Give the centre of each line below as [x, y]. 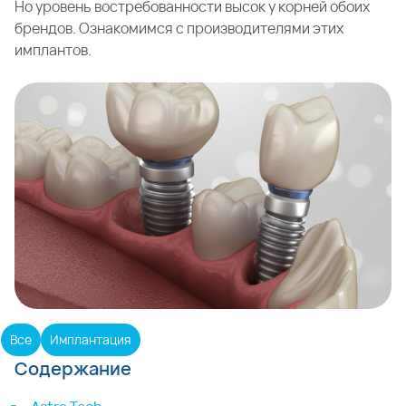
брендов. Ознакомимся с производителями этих [179, 28]
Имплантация [91, 339]
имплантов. [53, 50]
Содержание [73, 368]
